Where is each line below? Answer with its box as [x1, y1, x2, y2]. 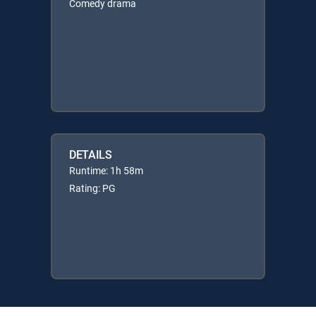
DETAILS [69, 146, 112, 162]
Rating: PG [69, 181, 116, 195]
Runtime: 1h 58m [69, 163, 143, 177]
